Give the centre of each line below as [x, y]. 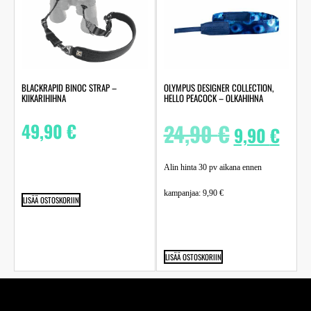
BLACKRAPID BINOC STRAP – [69, 88]
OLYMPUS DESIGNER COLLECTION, [218, 88]
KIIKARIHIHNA [44, 98]
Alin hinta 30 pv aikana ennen [212, 167]
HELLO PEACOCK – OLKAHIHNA [213, 98]
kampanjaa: [183, 193]
